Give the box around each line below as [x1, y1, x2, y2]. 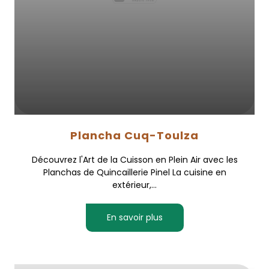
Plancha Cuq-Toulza [70, 128, 199, 143]
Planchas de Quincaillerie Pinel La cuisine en [43, 166, 226, 178]
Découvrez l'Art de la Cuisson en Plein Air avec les [31, 154, 238, 166]
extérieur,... [112, 179, 157, 191]
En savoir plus [106, 211, 163, 223]
